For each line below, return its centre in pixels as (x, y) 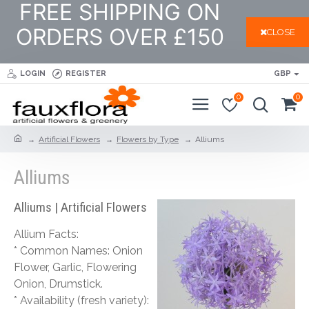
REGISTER (86, 73)
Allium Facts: (46, 234)
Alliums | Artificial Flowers (80, 207)
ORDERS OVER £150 (120, 37)
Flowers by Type (148, 139)
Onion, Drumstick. (58, 284)
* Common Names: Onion (78, 251)
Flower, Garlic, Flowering (75, 267)
